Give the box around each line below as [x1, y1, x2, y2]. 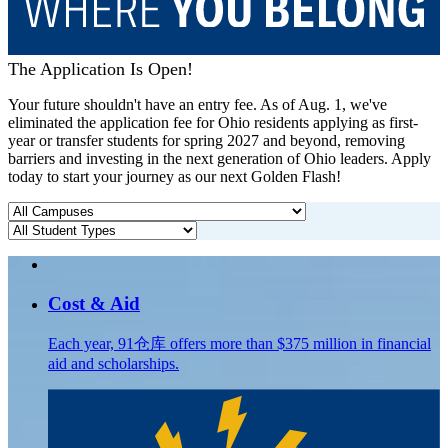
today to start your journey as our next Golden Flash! [8, 168, 341, 186]
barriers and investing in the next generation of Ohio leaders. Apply [8, 150, 431, 168]
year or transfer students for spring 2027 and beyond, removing [8, 132, 405, 150]
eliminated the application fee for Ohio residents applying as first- [8, 114, 418, 132]
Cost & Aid [48, 293, 140, 315]
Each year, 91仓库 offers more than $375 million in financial [48, 334, 431, 352]
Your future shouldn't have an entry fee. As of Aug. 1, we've [8, 96, 387, 114]
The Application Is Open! [8, 59, 193, 80]
